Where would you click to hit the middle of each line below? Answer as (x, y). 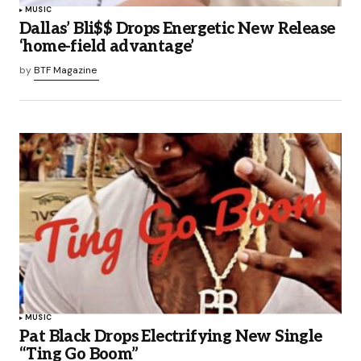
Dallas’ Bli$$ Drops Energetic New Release (177, 29)
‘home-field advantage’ (107, 47)
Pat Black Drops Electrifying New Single (171, 336)
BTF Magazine (65, 71)
